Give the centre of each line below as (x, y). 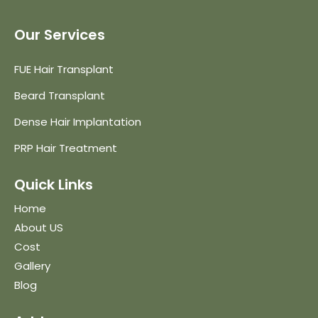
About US (39, 227)
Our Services (60, 34)
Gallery (32, 265)
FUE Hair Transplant (64, 69)
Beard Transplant (60, 95)
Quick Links (54, 184)
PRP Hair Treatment (66, 148)
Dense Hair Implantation (78, 121)
